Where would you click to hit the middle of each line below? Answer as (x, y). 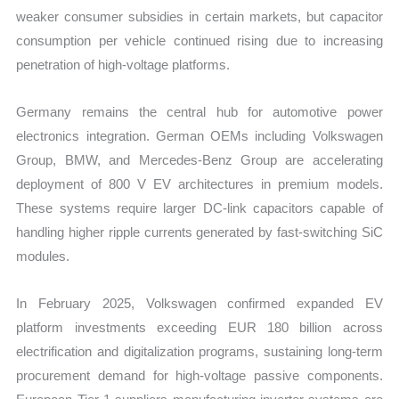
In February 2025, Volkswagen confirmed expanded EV (199, 304)
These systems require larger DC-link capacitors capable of (199, 208)
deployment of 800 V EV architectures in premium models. (199, 184)
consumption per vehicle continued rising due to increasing (199, 40)
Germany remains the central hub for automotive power (199, 112)
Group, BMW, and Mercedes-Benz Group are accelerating (199, 160)
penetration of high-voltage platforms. (123, 64)
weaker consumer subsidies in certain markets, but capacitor (199, 16)
